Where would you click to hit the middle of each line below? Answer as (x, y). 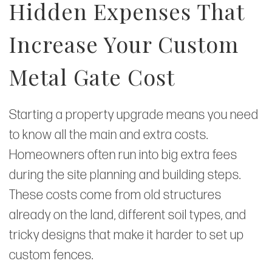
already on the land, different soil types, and (128, 215)
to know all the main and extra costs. (109, 135)
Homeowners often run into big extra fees (123, 155)
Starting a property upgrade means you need (134, 115)
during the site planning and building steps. (125, 175)
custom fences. (51, 255)
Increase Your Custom (124, 43)
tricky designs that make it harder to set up (127, 235)
